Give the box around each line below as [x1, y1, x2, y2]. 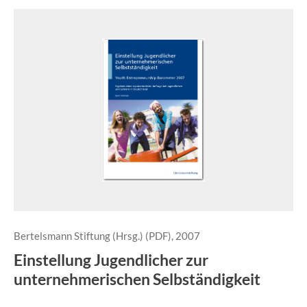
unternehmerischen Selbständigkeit [14, 269, 260, 288]
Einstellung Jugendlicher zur [14, 250, 208, 269]
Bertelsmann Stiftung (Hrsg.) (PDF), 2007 [14, 230, 200, 242]
